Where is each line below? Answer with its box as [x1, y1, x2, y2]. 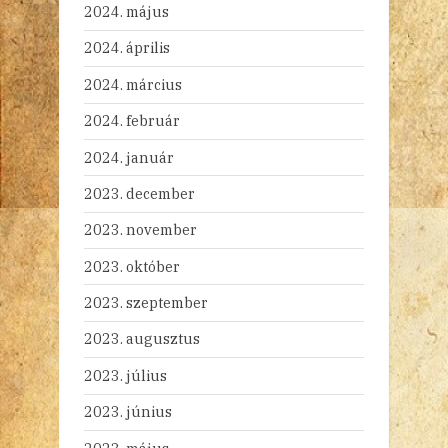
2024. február [84, 111, 180, 131]
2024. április [84, 38, 170, 58]
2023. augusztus [84, 329, 200, 349]
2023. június [84, 402, 172, 422]
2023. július [84, 365, 167, 385]
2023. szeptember [84, 293, 208, 313]
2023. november [84, 220, 197, 240]
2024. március [84, 74, 182, 94]
